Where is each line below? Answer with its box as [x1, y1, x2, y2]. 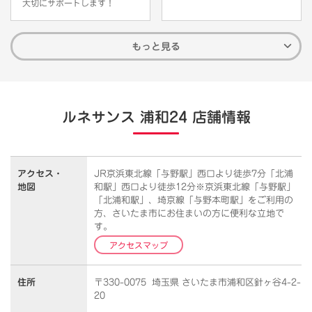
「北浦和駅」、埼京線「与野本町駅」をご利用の [94, 195, 293, 205]
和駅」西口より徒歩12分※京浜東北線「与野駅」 [94, 182, 295, 192]
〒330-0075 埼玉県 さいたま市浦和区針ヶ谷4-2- [94, 277, 301, 287]
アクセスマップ [109, 240, 168, 249]
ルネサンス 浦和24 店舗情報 [61, 109, 251, 125]
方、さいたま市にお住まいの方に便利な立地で [94, 208, 284, 218]
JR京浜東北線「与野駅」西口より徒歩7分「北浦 [94, 169, 293, 178]
